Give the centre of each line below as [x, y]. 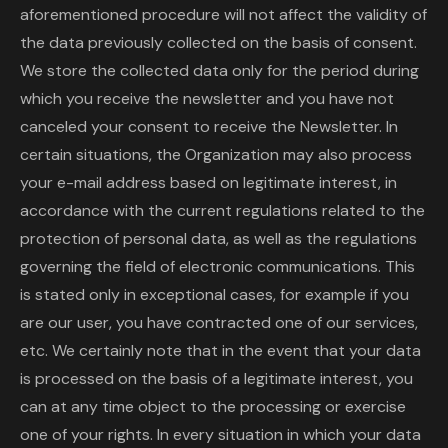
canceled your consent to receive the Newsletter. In [209, 126]
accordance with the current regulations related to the [222, 210]
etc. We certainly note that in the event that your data [220, 350]
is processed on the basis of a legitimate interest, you [216, 378]
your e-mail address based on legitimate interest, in [208, 182]
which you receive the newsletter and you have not [207, 98]
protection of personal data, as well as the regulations [218, 238]
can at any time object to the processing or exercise [213, 406]
